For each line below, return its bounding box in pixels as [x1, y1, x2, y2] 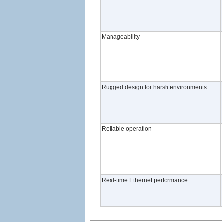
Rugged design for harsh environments [102, 84, 207, 91]
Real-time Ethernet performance [102, 177, 188, 184]
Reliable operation [102, 125, 152, 132]
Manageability [102, 33, 140, 40]
